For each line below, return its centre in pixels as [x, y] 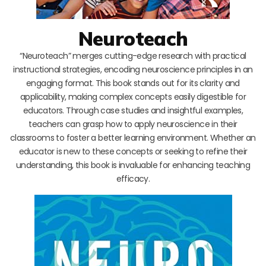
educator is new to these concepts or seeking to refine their [133, 151]
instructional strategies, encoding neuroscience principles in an [133, 69]
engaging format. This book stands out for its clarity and [133, 83]
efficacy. [133, 178]
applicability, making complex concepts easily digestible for [133, 96]
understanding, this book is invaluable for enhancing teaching [133, 165]
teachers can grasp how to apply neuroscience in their [133, 124]
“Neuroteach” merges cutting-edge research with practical [133, 56]
